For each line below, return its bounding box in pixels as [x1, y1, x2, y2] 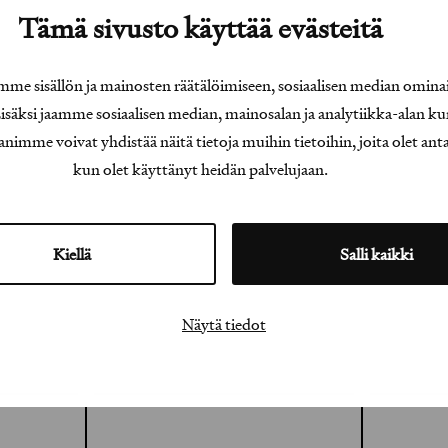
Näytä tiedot [182, 313, 266, 335]
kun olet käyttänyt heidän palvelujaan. [72, 158, 328, 180]
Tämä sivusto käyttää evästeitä [17, 10, 383, 47]
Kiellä [53, 243, 91, 265]
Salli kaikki [339, 243, 413, 265]
